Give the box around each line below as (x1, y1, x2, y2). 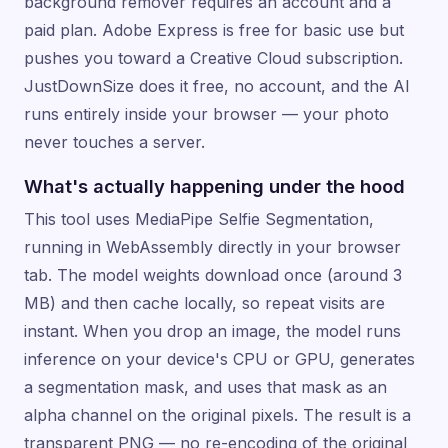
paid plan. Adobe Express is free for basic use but (24, 19, 404, 40)
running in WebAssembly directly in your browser (24, 236, 401, 257)
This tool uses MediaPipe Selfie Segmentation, (24, 208, 374, 229)
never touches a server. (24, 131, 205, 152)
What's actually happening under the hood (24, 174, 405, 197)
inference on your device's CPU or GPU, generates (24, 348, 415, 369)
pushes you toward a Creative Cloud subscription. (24, 47, 403, 68)
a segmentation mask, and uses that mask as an (24, 376, 387, 397)
